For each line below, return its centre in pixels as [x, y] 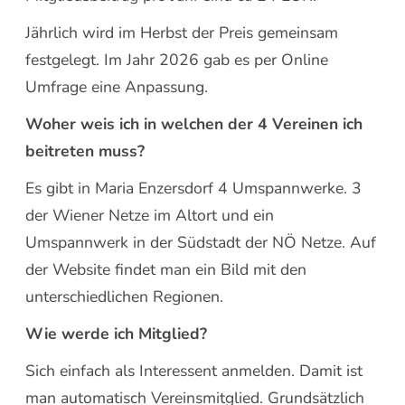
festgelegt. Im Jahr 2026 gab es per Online [177, 59]
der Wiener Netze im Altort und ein [150, 215]
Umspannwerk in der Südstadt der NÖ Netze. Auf [201, 242]
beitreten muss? [88, 151]
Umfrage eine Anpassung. [119, 86]
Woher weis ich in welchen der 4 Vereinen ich [194, 123]
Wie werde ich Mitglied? [119, 333]
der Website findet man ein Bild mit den [166, 269]
